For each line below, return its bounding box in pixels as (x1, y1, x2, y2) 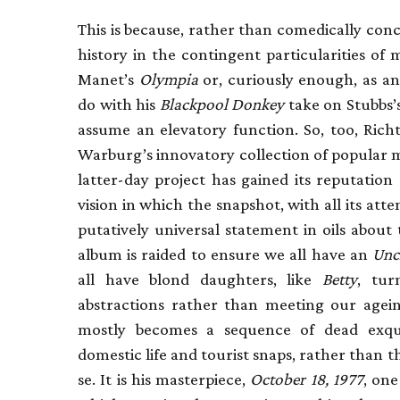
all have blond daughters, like (78, 269, 322, 288)
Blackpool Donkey (159, 94, 288, 113)
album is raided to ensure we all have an (78, 244, 373, 263)
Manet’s (78, 69, 139, 88)
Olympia (138, 69, 198, 88)
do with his (78, 94, 160, 113)
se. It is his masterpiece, (78, 369, 251, 388)
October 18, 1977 (250, 369, 364, 388)
